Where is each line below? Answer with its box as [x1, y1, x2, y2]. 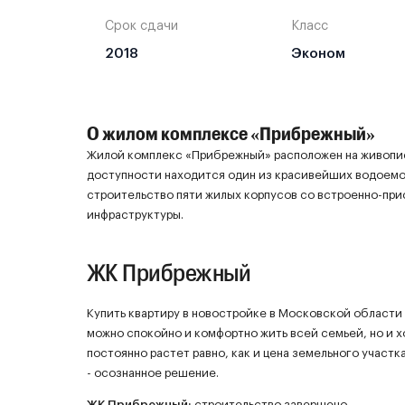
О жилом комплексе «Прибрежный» [87, 121, 375, 144]
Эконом [290, 46, 345, 61]
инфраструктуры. [87, 208, 184, 221]
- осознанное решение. [87, 366, 219, 379]
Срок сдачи [105, 19, 178, 33]
